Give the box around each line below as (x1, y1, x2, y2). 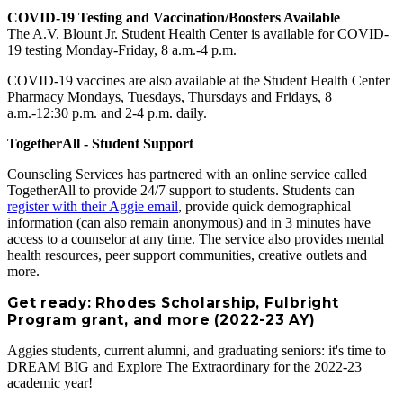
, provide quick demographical (178, 199, 351, 215)
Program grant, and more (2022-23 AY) (7, 311, 316, 329)
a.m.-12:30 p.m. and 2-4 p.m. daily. (7, 105, 210, 121)
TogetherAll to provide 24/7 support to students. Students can (7, 183, 354, 199)
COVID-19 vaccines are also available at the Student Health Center (7, 73, 390, 89)
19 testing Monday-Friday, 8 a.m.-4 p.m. (7, 42, 237, 58)
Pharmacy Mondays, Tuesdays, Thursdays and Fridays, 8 (7, 89, 332, 105)
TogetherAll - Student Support (7, 136, 193, 152)
